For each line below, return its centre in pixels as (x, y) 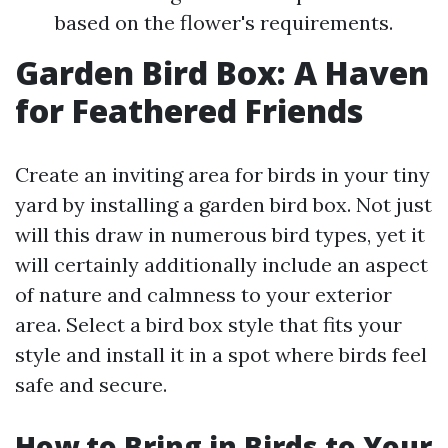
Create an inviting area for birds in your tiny (222, 175)
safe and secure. (91, 385)
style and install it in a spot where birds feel (221, 355)
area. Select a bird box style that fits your (208, 325)
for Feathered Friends (189, 111)
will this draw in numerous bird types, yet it (220, 235)
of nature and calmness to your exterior (203, 295)
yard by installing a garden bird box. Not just (223, 205)
